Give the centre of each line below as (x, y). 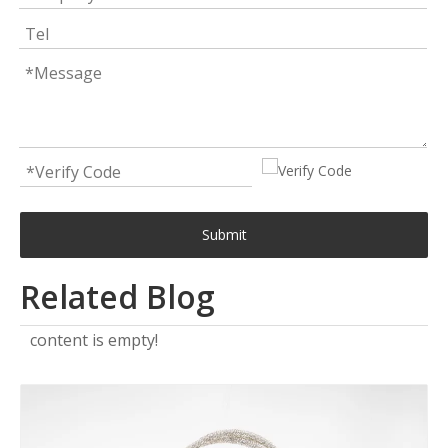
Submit (224, 234)
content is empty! (94, 339)
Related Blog (117, 296)
